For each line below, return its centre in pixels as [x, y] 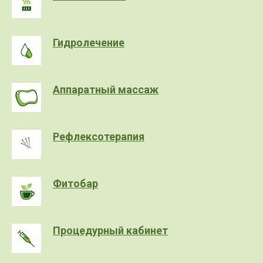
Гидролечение [89, 42]
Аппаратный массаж [106, 89]
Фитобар [75, 183]
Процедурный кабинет [110, 230]
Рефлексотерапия [99, 136]
